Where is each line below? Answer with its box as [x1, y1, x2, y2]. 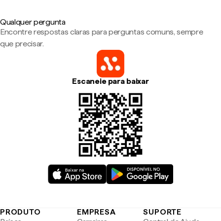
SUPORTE [143, 207, 182, 217]
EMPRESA [76, 207, 116, 217]
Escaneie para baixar [72, 76, 149, 86]
